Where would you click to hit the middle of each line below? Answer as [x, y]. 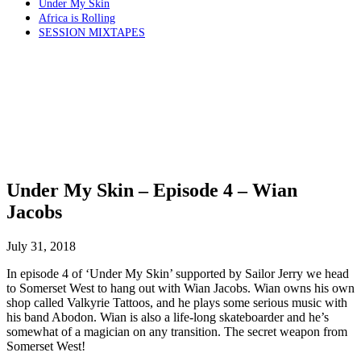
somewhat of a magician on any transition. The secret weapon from [177, 331]
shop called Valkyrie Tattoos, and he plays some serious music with [177, 302]
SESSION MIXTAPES [92, 33]
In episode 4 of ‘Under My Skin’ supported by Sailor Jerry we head [178, 273]
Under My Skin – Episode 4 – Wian [152, 190]
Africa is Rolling [77, 18]
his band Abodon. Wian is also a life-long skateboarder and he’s [168, 317]
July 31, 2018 [41, 246]
